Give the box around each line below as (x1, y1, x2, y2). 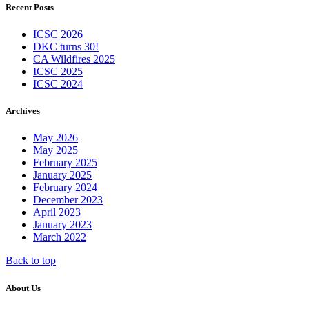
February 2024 (33, 181, 97, 194)
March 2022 (33, 231, 86, 243)
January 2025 (33, 169, 92, 181)
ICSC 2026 (33, 28, 83, 41)
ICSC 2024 (33, 78, 83, 90)
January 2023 (33, 219, 92, 231)
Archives (6, 106, 40, 117)
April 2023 (33, 206, 81, 219)
